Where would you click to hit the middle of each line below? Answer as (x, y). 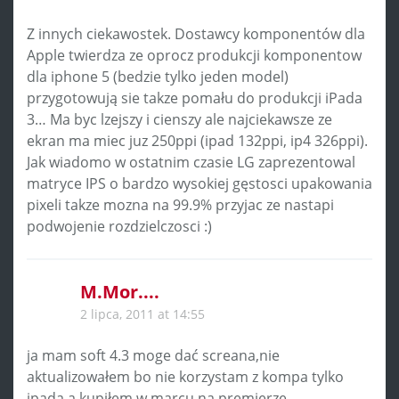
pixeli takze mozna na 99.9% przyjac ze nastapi (180, 204)
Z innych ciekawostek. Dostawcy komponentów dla (196, 33)
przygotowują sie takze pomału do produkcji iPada (195, 98)
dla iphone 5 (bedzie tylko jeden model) (158, 76)
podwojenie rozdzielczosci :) (119, 226)
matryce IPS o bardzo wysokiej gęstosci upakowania (199, 183)
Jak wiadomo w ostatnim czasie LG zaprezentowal (191, 162)
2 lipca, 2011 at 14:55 (142, 313)
